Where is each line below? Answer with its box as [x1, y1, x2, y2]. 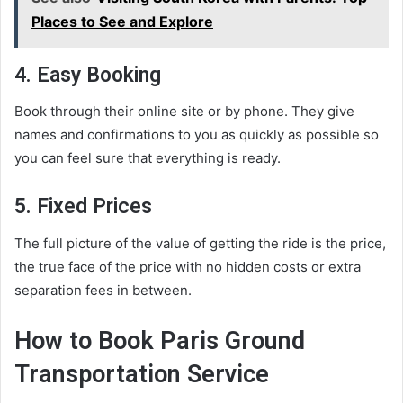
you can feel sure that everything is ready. [14, 149, 281, 167]
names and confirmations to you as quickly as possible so [14, 126, 379, 144]
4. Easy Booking [14, 62, 161, 87]
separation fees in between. [14, 281, 192, 299]
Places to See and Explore [31, 12, 213, 31]
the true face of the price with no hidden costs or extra [14, 257, 361, 275]
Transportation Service [14, 359, 269, 389]
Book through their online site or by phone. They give [14, 103, 354, 121]
